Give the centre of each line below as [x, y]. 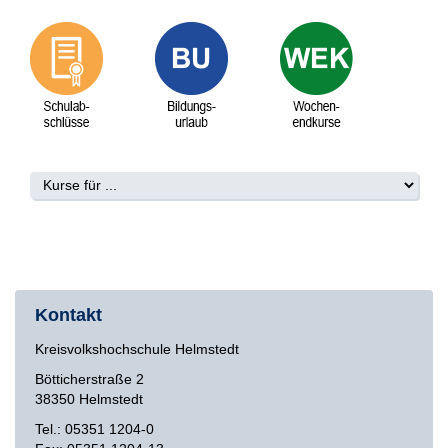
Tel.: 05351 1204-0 [94, 428]
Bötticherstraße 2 [89, 378]
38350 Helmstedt [89, 398]
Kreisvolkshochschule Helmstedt [137, 348]
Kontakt [68, 314]
